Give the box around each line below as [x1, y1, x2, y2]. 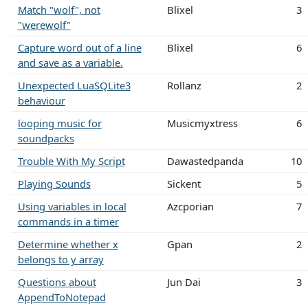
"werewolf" [17, 17, 71, 32]
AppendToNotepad [17, 289, 106, 304]
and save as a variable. [17, 55, 123, 69]
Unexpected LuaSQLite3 [17, 78, 131, 92]
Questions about [17, 274, 96, 289]
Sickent [166, 176, 201, 190]
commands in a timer [17, 214, 119, 228]
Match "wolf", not [17, 2, 100, 16]
